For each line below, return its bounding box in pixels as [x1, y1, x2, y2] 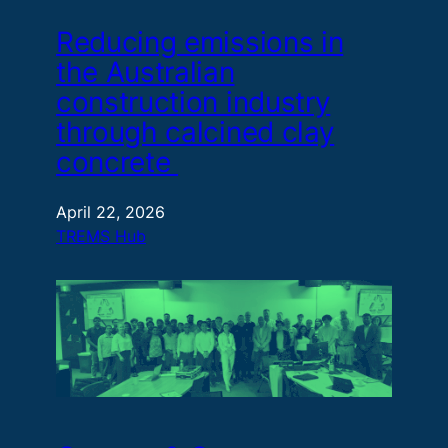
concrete [56, 144, 179, 179]
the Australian [56, 54, 235, 89]
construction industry [56, 84, 331, 119]
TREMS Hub [56, 226, 146, 247]
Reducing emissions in [56, 24, 344, 59]
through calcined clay [56, 114, 335, 149]
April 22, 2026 [56, 202, 165, 223]
